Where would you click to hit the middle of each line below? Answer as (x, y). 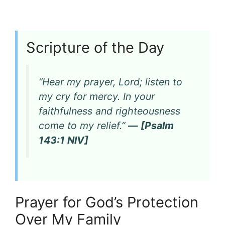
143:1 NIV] (64, 140)
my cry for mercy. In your (97, 96)
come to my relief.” (83, 125)
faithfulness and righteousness (109, 111)
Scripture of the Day (95, 47)
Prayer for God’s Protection (107, 202)
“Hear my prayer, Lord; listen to (110, 82)
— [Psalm (151, 125)
